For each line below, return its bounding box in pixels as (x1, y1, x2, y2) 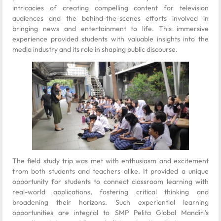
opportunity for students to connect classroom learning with (12, 177, 209, 186)
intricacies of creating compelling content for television (12, 3, 209, 13)
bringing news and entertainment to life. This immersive (12, 24, 209, 34)
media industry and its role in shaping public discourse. (12, 45, 178, 54)
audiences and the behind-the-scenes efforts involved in (12, 14, 209, 23)
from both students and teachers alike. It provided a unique (12, 167, 209, 176)
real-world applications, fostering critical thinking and (12, 187, 209, 197)
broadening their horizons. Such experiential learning (12, 198, 209, 207)
